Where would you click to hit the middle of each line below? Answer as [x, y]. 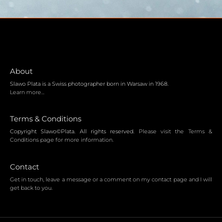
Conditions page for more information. [62, 140]
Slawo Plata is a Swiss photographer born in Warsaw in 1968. [89, 83]
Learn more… [27, 92]
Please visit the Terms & [175, 132]
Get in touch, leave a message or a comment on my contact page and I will [111, 179]
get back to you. [31, 188]
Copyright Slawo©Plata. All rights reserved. [74, 132]
